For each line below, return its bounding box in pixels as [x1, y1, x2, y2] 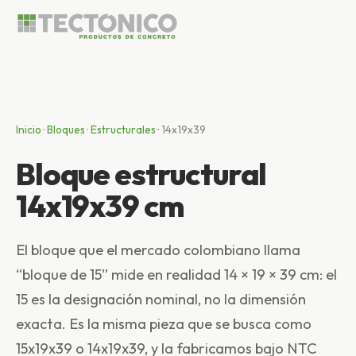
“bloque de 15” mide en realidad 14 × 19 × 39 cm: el [16, 265, 337, 284]
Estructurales [91, 122, 156, 137]
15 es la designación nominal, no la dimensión [16, 290, 306, 308]
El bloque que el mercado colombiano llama [16, 241, 300, 259]
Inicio [16, 122, 41, 137]
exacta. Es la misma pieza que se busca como [16, 315, 311, 333]
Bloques [47, 122, 85, 137]
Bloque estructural [16, 155, 267, 193]
